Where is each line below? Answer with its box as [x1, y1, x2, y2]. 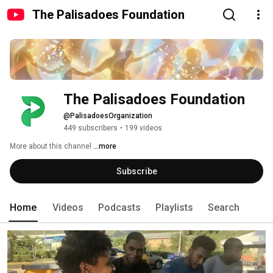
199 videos [125, 124, 162, 133]
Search [208, 202, 239, 214]
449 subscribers [63, 124, 118, 133]
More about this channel [10, 142, 91, 151]
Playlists [155, 202, 193, 214]
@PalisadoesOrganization [63, 112, 152, 121]
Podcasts [98, 202, 141, 214]
